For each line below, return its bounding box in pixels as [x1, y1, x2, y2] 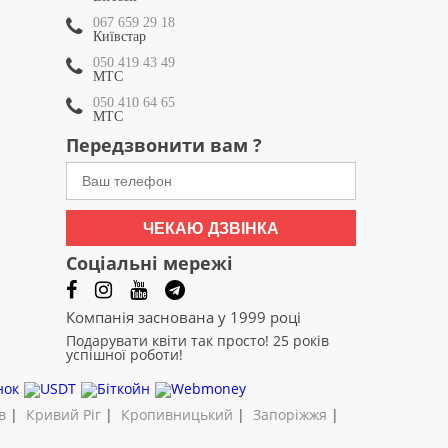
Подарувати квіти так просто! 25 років [66, 331, 329, 350]
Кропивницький [121, 405, 233, 424]
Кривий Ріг [26, 405, 101, 424]
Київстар [93, 29, 146, 44]
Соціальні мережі [66, 251, 233, 275]
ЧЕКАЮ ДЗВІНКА [143, 220, 279, 237]
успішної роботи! [66, 345, 183, 364]
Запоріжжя [253, 405, 327, 424]
